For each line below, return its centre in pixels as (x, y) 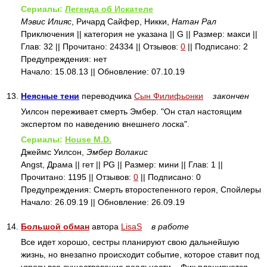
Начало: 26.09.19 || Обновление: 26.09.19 (103, 202)
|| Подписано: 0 (170, 177)
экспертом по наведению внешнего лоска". (105, 124)
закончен (231, 96)
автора (105, 226)
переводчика (107, 96)
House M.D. (88, 139)
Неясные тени (50, 96)
